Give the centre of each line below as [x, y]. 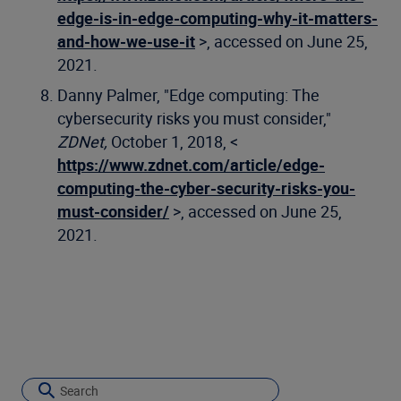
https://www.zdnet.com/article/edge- [191, 165]
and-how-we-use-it [126, 42]
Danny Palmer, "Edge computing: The [188, 95]
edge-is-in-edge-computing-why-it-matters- [218, 18]
